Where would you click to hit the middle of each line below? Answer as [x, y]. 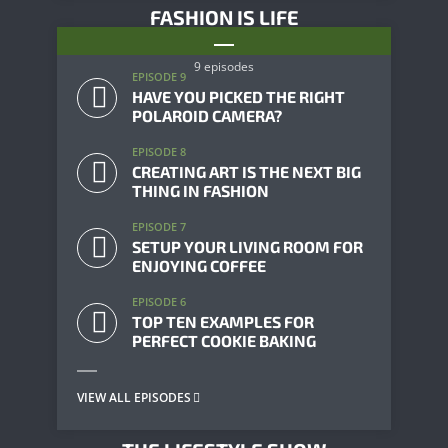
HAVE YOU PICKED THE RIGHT [238, 96]
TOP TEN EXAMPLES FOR [223, 321]
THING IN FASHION [200, 190]
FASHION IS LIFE [224, 17]
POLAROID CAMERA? [207, 115]
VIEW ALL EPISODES [134, 397]
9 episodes [224, 66]
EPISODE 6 [159, 301]
